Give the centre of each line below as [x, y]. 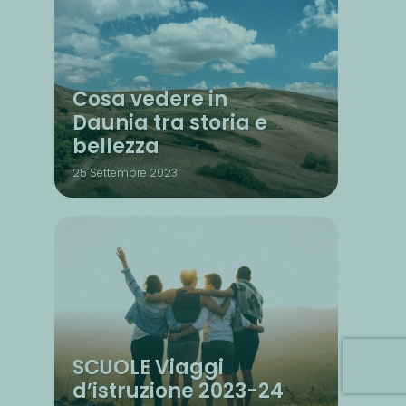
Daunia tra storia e [170, 122]
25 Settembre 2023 [125, 172]
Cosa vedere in [150, 99]
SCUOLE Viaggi [148, 367]
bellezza [116, 146]
